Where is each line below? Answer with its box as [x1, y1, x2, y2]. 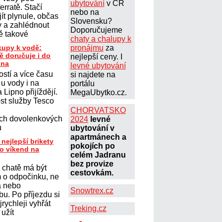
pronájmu [70, 44, 104, 52]
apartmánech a [70, 133, 126, 141]
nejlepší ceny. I [70, 53, 122, 61]
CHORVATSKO [70, 106, 126, 114]
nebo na [70, 8, 99, 16]
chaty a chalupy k [70, 35, 131, 43]
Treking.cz [70, 204, 107, 213]
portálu [70, 79, 95, 88]
